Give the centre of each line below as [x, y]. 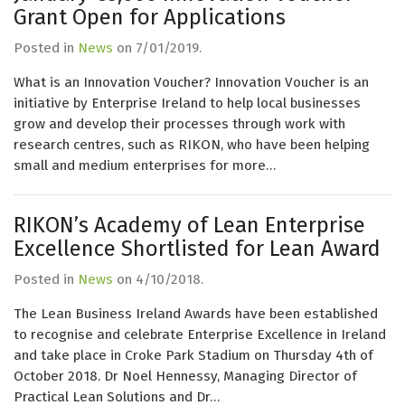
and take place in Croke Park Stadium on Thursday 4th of [193, 355]
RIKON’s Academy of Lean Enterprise [189, 225]
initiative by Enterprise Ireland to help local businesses [187, 103]
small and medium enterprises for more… [145, 165]
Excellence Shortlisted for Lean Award [197, 249]
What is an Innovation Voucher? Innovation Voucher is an [191, 82]
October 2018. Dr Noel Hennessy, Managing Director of [185, 376]
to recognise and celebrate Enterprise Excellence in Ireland [200, 334]
